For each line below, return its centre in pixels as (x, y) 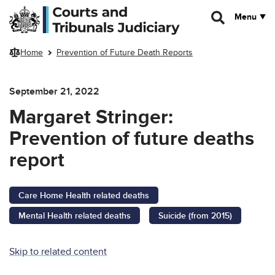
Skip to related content (58, 251)
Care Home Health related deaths (84, 195)
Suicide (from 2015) (195, 215)
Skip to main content (48, 11)
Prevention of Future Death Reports (125, 53)
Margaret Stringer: (91, 117)
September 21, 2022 (54, 91)
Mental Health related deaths (75, 215)
